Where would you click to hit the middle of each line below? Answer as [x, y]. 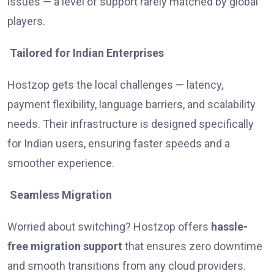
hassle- [229, 227]
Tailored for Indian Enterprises [86, 53]
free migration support [65, 246]
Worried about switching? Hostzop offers [109, 227]
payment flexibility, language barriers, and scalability [131, 105]
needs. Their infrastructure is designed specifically [131, 124]
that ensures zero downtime [192, 246]
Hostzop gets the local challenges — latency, [115, 85]
